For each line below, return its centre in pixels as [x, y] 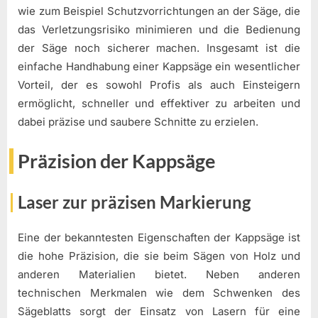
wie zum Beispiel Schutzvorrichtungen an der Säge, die [159, 11]
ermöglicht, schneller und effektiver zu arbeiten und [159, 103]
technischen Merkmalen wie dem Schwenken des [159, 293]
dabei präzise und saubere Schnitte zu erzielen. [138, 121]
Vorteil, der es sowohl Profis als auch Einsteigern [159, 84]
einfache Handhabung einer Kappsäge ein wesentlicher [159, 66]
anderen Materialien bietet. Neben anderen [159, 275]
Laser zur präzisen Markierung [134, 202]
